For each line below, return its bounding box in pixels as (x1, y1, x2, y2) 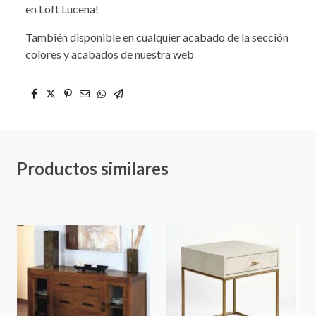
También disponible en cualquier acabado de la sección (25, 30, 288, 44)
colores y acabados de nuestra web (25, 47, 194, 61)
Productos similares (17, 157, 169, 178)
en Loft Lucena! (25, 1, 99, 16)
